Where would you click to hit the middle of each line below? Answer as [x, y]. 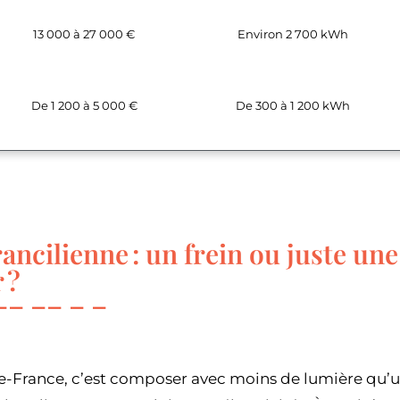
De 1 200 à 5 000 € [84, 106]
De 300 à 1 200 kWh [292, 106]
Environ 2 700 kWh [292, 34]
